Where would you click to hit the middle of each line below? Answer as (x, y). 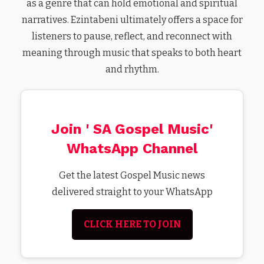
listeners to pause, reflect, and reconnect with (132, 36)
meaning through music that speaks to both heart (132, 53)
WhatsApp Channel (132, 148)
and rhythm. (132, 69)
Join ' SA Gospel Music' (132, 129)
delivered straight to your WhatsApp (132, 192)
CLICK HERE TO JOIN (132, 224)
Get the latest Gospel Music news (132, 175)
